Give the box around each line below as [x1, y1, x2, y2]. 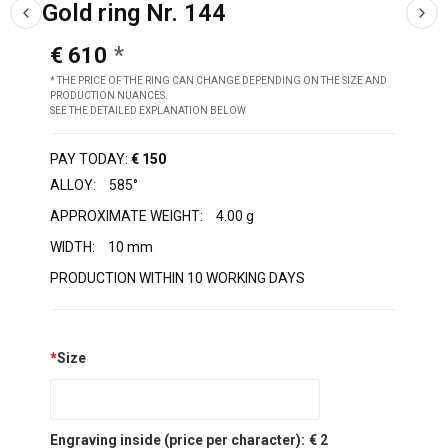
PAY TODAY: [50, 151, 128, 168]
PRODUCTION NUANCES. [50, 90, 168, 102]
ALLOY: [50, 177, 99, 194]
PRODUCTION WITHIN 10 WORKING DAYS [50, 270, 305, 287]
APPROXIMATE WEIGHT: [50, 208, 203, 225]
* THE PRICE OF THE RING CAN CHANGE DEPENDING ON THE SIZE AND [50, 75, 387, 87]
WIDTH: [50, 239, 95, 256]
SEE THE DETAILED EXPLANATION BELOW [50, 105, 246, 117]
